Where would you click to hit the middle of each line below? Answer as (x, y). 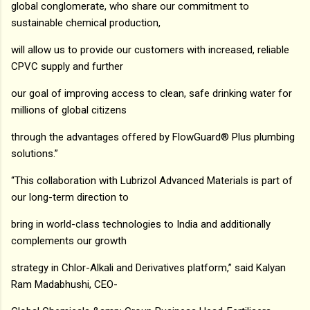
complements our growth (69, 240)
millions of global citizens (69, 110)
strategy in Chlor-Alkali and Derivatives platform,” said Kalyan (148, 267)
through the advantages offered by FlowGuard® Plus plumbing (153, 137)
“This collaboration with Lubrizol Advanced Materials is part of (152, 180)
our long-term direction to (70, 197)
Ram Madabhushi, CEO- (64, 284)
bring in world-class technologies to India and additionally (141, 224)
